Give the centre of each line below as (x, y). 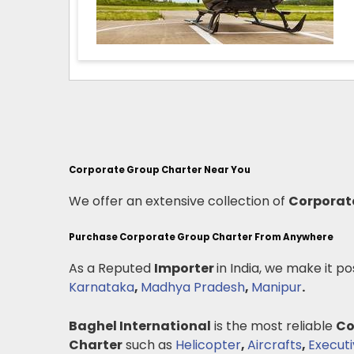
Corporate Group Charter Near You (160, 170)
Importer (185, 268)
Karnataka (102, 287)
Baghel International (140, 326)
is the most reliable (273, 326)
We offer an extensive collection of (179, 201)
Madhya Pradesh (193, 287)
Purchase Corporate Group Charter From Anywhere (201, 237)
